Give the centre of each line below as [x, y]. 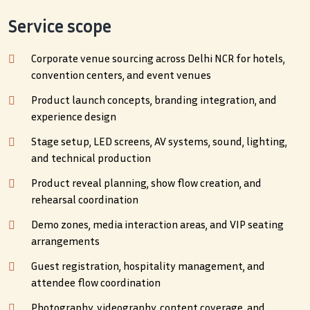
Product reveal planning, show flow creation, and [146, 183]
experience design [74, 117]
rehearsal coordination [85, 200]
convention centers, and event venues [121, 75]
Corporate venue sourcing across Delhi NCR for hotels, [158, 58]
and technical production [91, 158]
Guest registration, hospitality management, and [148, 266]
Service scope [60, 26]
